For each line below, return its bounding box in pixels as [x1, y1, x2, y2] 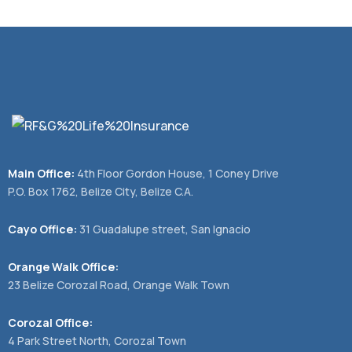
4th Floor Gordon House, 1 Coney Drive [75, 165, 279, 181]
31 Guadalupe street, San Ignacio [77, 221, 251, 236]
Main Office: [8, 165, 75, 181]
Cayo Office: [8, 221, 77, 236]
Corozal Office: [8, 314, 93, 330]
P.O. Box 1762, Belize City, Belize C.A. [8, 183, 193, 199]
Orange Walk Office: [8, 258, 119, 274]
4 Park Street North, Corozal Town [8, 332, 186, 348]
